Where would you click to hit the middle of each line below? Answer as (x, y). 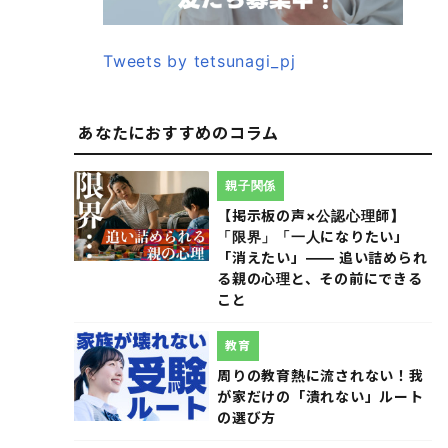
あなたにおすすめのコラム (178, 132)
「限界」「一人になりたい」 (313, 236)
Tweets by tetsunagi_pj (199, 60)
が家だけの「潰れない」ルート (320, 396)
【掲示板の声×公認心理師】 (311, 215)
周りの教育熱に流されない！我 (320, 375)
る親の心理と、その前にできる (320, 278)
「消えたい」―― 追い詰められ (322, 257)
